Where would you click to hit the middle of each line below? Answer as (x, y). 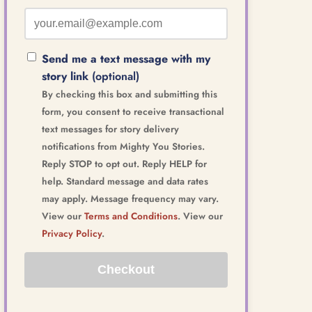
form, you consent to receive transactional (133, 111)
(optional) (114, 76)
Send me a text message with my (126, 58)
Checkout (126, 269)
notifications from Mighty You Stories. (123, 146)
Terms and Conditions (131, 216)
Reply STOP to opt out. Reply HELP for (124, 163)
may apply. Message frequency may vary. (130, 198)
